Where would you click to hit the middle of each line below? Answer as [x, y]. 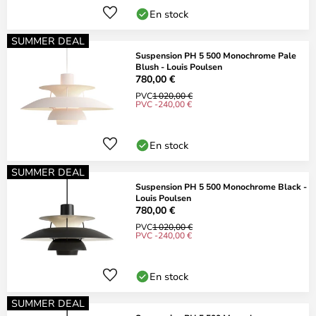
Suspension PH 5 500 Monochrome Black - [221, 186]
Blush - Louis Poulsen [179, 66]
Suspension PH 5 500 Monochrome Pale [216, 55]
